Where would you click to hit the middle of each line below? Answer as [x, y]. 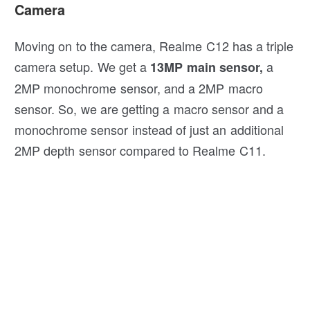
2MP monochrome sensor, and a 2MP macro [139, 88]
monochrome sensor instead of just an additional [149, 129]
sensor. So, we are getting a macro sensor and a [149, 108]
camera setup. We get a [81, 66]
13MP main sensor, [205, 67]
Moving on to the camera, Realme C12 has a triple [154, 45]
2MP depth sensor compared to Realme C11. [140, 150]
